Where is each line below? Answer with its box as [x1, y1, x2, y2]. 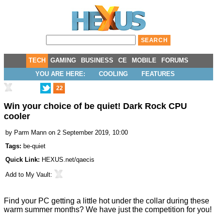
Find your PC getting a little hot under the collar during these [4, 197, 209, 205]
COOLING [99, 70, 128, 77]
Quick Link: [5, 156, 42, 164]
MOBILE [132, 57, 156, 64]
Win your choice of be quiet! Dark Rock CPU [4, 101, 187, 111]
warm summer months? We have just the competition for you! [4, 205, 212, 214]
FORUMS [161, 57, 188, 64]
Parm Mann [14, 129, 46, 137]
